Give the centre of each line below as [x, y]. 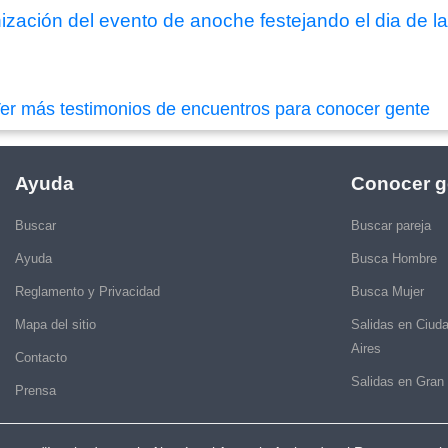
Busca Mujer [387, 291]
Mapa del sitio [55, 324]
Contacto [41, 357]
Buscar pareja [391, 225]
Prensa [35, 390]
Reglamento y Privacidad [87, 291]
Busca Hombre [394, 258]
